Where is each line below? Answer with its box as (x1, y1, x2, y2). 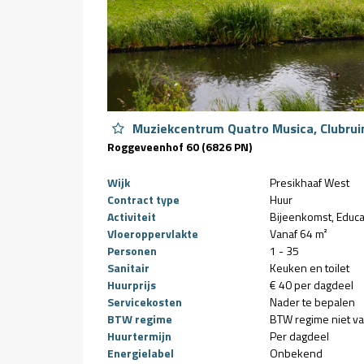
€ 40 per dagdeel (270, 276, 353, 293)
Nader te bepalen (270, 293, 355, 310)
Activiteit (107, 208, 156, 225)
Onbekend (270, 344, 323, 362)
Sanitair (107, 259, 149, 276)
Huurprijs (107, 276, 156, 293)
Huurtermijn (107, 327, 171, 344)
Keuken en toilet (270, 259, 349, 276)
